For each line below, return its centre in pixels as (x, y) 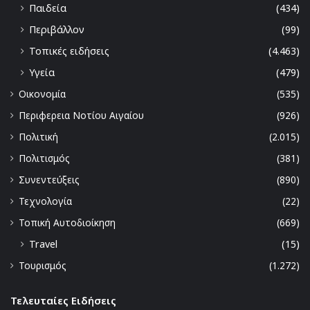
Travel (43, 244)
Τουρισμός (43, 266)
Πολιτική (38, 137)
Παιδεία (48, 8)
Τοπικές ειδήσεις (69, 51)
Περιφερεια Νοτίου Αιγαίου (81, 116)
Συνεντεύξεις (49, 180)
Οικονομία (42, 94)
